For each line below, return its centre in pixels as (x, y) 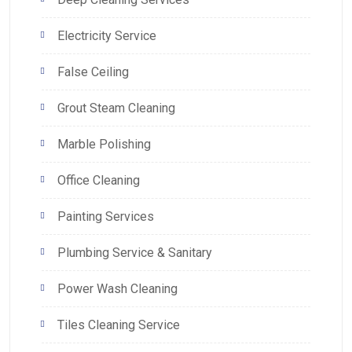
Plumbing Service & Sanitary (135, 252)
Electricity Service (107, 35)
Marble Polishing (104, 144)
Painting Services (106, 216)
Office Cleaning (99, 180)
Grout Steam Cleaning (116, 108)
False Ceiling (93, 71)
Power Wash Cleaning (117, 288)
